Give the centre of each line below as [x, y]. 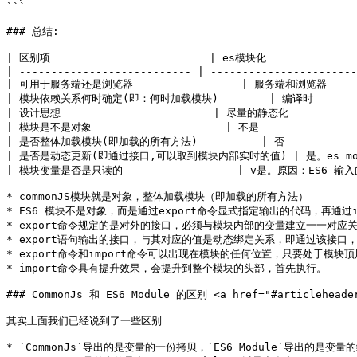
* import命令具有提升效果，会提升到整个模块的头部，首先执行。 [167, 268]
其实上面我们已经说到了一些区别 [84, 321]
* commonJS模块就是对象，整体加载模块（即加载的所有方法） [157, 196]
